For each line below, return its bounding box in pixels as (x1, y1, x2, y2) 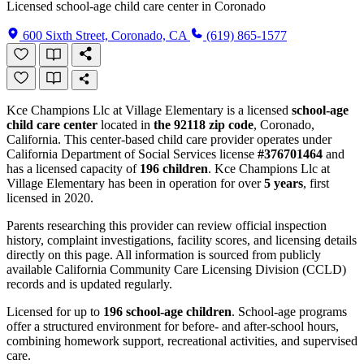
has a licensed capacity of (6, 161, 140, 175)
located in (97, 117, 154, 132)
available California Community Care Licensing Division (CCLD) (6, 262, 346, 276)
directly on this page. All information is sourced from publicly (6, 247, 321, 262)
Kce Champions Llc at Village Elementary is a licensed (6, 102, 292, 117)
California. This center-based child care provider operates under (6, 132, 331, 146)
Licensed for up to (6, 304, 103, 318)
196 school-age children (103, 304, 232, 318)
